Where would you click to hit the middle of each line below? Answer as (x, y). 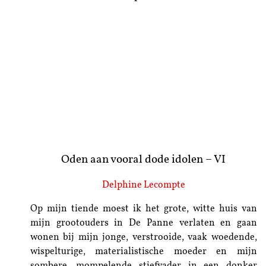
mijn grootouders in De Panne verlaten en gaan (143, 224)
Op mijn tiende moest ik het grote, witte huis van (143, 209)
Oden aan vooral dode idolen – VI (144, 160)
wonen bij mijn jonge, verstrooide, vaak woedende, (143, 238)
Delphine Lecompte (143, 186)
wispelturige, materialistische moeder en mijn (143, 252)
